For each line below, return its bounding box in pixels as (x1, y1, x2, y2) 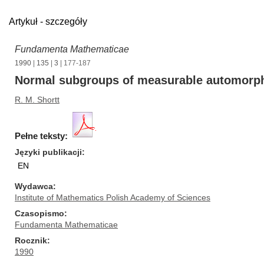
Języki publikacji (15, 147, 82, 157)
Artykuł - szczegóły (9, 16, 87, 27)
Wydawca (15, 181, 53, 191)
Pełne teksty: (15, 131, 68, 141)
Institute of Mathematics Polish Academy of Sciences (15, 193, 210, 202)
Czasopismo (15, 209, 64, 218)
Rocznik (15, 236, 47, 245)
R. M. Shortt (15, 95, 60, 104)
